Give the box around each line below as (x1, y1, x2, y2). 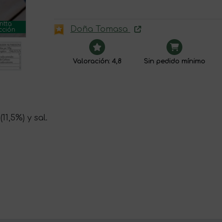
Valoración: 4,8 (72, 58, 121, 65)
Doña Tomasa (70, 25, 130, 34)
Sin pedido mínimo (143, 58, 205, 65)
